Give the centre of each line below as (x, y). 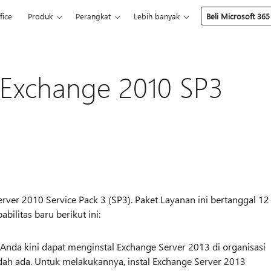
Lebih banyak (157, 16)
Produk (41, 16)
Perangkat (93, 16)
